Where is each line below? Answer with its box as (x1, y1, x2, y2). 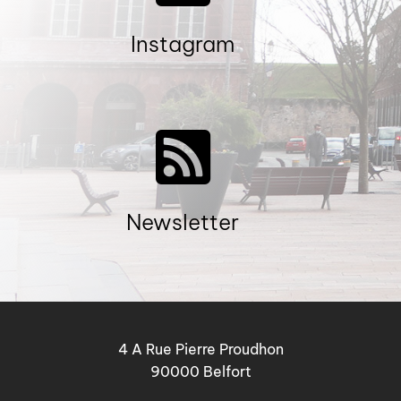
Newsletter (126, 209, 239, 236)
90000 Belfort (149, 363, 252, 381)
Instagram (131, 30, 235, 58)
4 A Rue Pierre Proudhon (117, 340, 284, 359)
